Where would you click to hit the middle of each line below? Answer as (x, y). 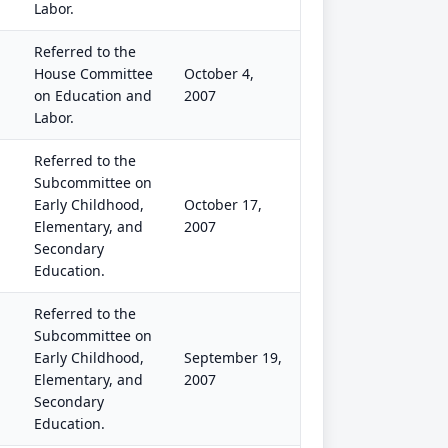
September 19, (233, 357)
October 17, (223, 204)
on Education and (93, 95)
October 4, (219, 73)
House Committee (93, 73)
